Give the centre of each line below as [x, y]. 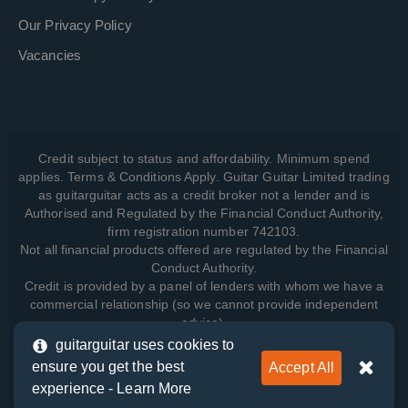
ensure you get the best [108, 367]
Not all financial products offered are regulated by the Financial [204, 249]
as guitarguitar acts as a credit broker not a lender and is [204, 194]
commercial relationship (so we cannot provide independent [204, 304]
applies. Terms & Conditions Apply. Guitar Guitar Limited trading [204, 176]
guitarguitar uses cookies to [145, 345]
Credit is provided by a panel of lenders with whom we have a [204, 286]
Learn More [154, 388]
